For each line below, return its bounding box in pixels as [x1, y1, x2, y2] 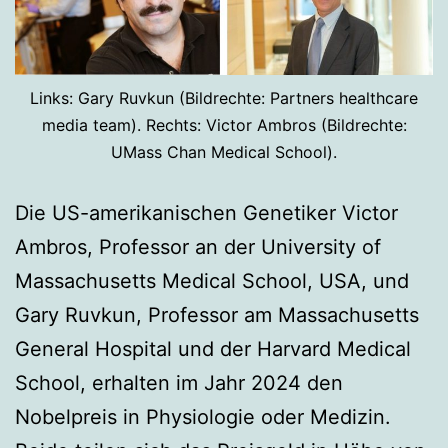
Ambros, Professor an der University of [15, 235, 381, 260]
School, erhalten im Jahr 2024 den [15, 371, 343, 396]
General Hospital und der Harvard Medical [15, 337, 411, 362]
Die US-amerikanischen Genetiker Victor [15, 201, 398, 226]
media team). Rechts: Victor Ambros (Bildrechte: [41, 115, 407, 136]
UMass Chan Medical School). [111, 142, 337, 163]
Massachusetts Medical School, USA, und [15, 269, 409, 294]
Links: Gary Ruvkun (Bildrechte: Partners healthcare [30, 88, 418, 109]
